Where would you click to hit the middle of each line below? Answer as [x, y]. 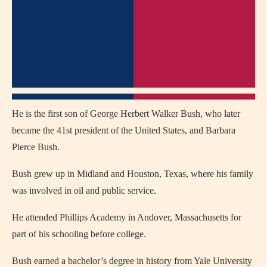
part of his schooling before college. [79, 234]
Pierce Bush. [36, 147]
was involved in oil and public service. [84, 190]
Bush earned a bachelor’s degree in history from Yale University [132, 260]
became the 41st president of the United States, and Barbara [124, 130]
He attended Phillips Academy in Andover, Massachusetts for [127, 217]
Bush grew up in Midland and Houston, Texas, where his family [133, 173]
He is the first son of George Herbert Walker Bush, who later [126, 113]
